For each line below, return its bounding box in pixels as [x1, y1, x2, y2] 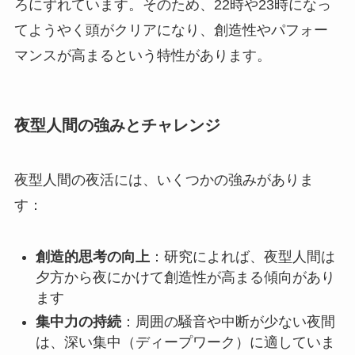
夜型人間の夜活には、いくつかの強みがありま [13, 172, 314, 189]
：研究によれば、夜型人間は [149, 248, 335, 265]
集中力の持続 [35, 314, 121, 330]
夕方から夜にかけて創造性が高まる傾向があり [35, 269, 335, 285]
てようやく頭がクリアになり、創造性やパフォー [13, 21, 328, 38]
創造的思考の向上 [35, 248, 150, 265]
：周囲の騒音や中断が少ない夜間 [120, 314, 335, 330]
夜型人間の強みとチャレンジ [13, 116, 220, 134]
